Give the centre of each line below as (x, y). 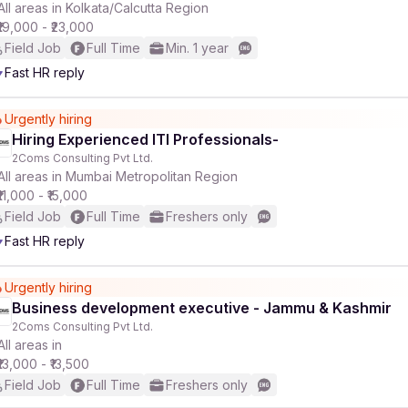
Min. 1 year (197, 48)
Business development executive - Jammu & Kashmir (202, 308)
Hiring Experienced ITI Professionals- (145, 139)
